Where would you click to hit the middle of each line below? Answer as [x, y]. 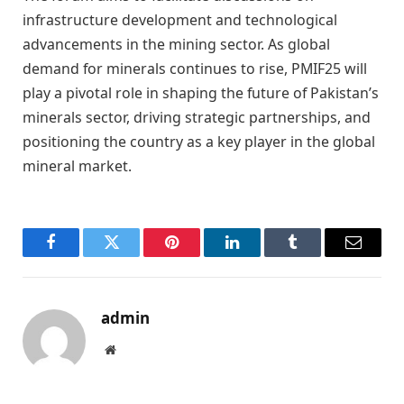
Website [135, 349]
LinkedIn [261, 256]
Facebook [81, 256]
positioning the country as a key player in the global [199, 142]
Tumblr [315, 256]
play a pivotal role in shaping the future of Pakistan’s [201, 93]
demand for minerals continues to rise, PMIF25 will [195, 69]
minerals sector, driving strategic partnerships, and [197, 118]
